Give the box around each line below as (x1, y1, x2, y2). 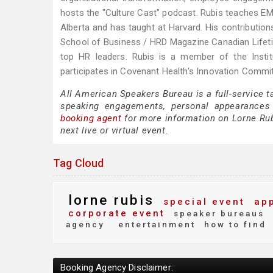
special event (159, 196, 245, 207)
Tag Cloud (53, 157, 104, 169)
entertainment (118, 219, 196, 229)
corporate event (68, 208, 165, 219)
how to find (200, 219, 266, 229)
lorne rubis (68, 192, 154, 208)
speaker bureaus (170, 208, 264, 218)
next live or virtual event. (60, 125, 169, 136)
